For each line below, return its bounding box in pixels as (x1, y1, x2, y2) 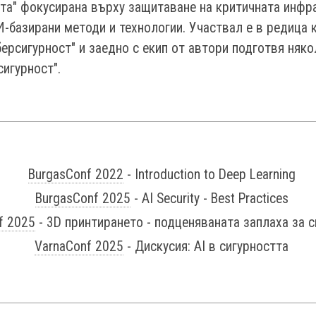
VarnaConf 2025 (35, 238, 123, 255)
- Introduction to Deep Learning (123, 166, 296, 183)
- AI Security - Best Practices (130, 190, 288, 207)
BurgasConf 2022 (28, 166, 123, 183)
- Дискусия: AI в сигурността (123, 238, 288, 255)
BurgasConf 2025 (35, 190, 130, 207)
